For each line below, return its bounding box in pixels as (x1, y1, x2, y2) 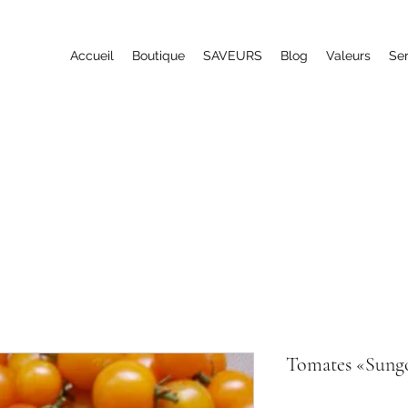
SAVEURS (203, 48, 262, 63)
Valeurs (326, 48, 371, 63)
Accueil (70, 48, 114, 63)
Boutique (132, 48, 185, 63)
